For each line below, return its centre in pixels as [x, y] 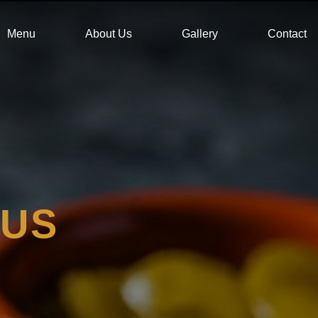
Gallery [200, 33]
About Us [109, 33]
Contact [287, 33]
